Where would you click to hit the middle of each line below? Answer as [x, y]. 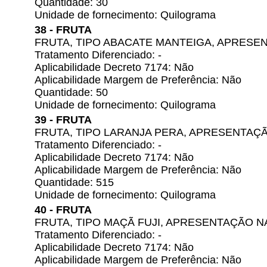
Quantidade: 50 [71, 92]
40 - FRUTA [63, 210]
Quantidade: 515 [74, 182]
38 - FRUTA [63, 30]
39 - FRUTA [63, 120]
